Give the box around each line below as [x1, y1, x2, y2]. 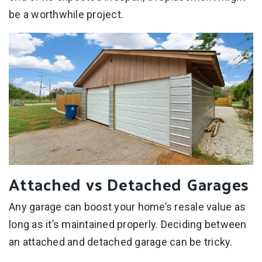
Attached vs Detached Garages [9, 169, 249, 199]
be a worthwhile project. [9, 8, 123, 20]
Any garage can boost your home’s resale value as [9, 201, 246, 213]
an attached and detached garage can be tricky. [9, 236, 233, 249]
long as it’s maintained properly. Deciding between [9, 218, 247, 231]
